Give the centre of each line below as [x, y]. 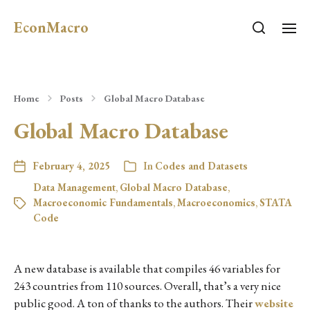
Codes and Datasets [201, 166]
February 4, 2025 [71, 166]
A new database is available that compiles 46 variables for [147, 268]
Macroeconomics [216, 202]
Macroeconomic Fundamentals [103, 202]
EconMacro [51, 27]
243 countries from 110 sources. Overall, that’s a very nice [147, 286]
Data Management [74, 187]
